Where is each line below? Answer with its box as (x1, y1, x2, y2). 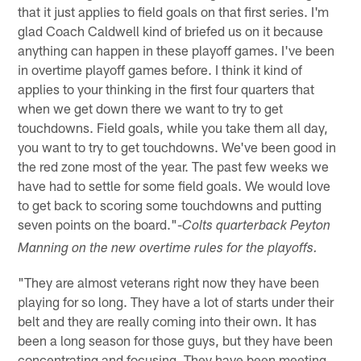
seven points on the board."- (18, 215, 183, 232)
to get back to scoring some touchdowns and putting (18, 196, 322, 213)
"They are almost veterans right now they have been (18, 273, 320, 290)
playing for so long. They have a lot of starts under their (18, 293, 334, 309)
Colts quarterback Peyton (182, 219, 331, 234)
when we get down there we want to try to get (18, 99, 284, 116)
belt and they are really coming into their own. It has (18, 312, 317, 329)
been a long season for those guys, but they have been (18, 331, 334, 348)
